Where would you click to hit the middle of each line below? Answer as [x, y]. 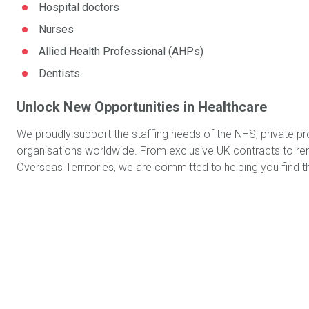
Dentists [59, 73]
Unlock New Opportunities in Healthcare [142, 107]
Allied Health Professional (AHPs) [121, 51]
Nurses [56, 29]
